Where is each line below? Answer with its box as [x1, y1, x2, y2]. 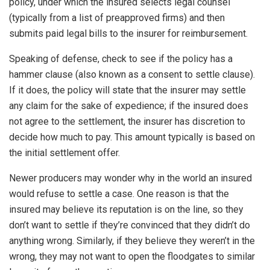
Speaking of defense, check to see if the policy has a [9, 53, 233, 65]
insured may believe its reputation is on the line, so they [9, 204, 243, 216]
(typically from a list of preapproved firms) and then [9, 12, 225, 24]
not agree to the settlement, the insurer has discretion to [9, 116, 245, 128]
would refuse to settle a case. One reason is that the [9, 188, 229, 200]
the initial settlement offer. [9, 147, 120, 159]
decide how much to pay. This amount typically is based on [9, 131, 255, 143]
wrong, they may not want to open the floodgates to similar [9, 251, 255, 263]
